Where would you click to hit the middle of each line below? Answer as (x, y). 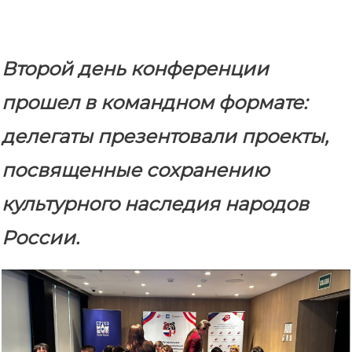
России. (40, 237)
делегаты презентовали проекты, (165, 136)
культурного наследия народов (155, 203)
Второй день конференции (135, 68)
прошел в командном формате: (154, 102)
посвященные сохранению (136, 170)
